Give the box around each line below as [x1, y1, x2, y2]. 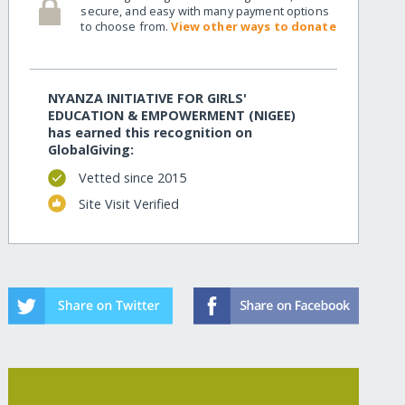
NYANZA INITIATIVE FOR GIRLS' [48, 89, 248, 107]
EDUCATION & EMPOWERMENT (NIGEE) [48, 107, 297, 124]
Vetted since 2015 [78, 169, 186, 187]
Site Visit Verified [78, 194, 179, 212]
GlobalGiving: [48, 141, 135, 158]
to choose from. [80, 17, 172, 34]
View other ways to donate [171, 17, 336, 34]
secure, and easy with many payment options [80, 2, 329, 19]
